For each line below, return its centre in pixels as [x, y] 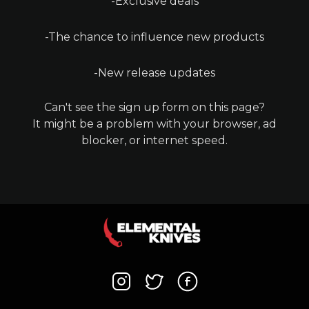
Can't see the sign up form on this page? [154, 107]
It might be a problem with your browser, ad [154, 124]
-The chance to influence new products [154, 37]
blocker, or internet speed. [154, 140]
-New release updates [154, 73]
